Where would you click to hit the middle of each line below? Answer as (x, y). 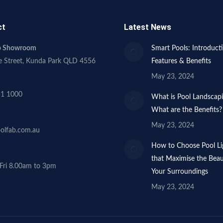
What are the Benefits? (187, 110)
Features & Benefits (181, 61)
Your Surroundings (180, 172)
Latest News (148, 27)
